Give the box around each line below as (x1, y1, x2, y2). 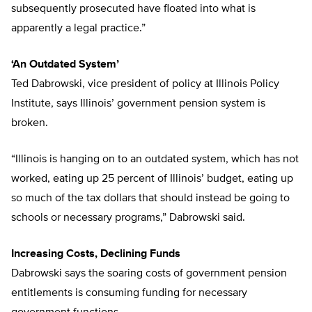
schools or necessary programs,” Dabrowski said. (11, 212, 245, 224)
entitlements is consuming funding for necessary (11, 288, 247, 299)
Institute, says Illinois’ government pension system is (11, 98, 265, 110)
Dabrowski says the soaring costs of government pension (11, 268, 287, 280)
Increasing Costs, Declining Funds (11, 249, 180, 260)
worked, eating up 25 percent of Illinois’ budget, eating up (11, 173, 293, 185)
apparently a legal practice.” (11, 23, 148, 35)
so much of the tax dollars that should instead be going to (11, 193, 290, 205)
